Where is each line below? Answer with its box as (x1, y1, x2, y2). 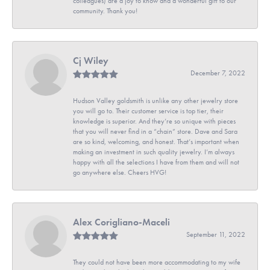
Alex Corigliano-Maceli (73, 215, 170, 228)
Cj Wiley (73, 54, 108, 67)
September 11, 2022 (186, 230, 245, 239)
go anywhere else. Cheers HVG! (73, 168, 166, 177)
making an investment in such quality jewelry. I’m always (73, 147, 234, 156)
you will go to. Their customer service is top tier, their (73, 106, 224, 115)
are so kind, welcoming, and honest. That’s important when (73, 137, 239, 146)
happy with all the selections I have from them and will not (73, 157, 239, 166)
